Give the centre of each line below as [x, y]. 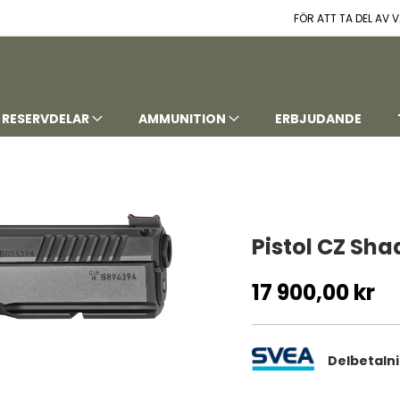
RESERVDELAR [46, 118]
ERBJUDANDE [318, 118]
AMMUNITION [182, 118]
